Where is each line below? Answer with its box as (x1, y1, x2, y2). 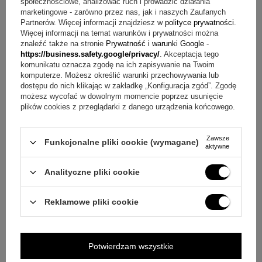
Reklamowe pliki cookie (44, 197, 139, 206)
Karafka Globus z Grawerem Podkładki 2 (21, 54, 171, 64)
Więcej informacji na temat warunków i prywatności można (20, 29, 218, 37)
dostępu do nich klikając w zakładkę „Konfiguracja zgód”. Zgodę (20, 81, 236, 90)
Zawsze (206, 135, 229, 142)
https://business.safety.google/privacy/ (20, 50, 160, 58)
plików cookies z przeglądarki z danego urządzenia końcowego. (20, 102, 235, 111)
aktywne (205, 143, 229, 150)
